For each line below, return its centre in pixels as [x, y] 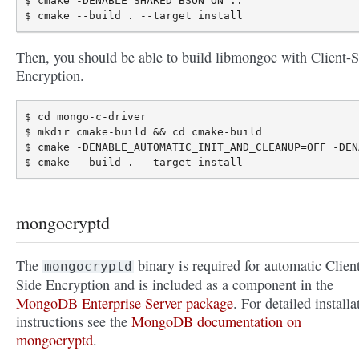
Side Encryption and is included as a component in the [175, 284]
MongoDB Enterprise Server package [125, 303]
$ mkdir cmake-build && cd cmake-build [143, 131]
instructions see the [74, 321]
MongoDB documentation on [216, 321]
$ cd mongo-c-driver [86, 116]
